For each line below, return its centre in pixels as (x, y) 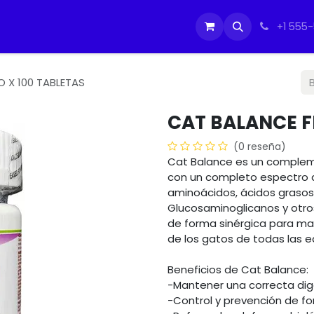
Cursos (172, 26)
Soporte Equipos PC (91, 26)
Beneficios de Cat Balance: (238, 269)
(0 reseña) (260, 146)
